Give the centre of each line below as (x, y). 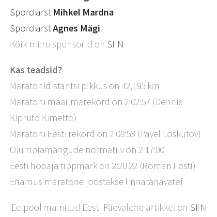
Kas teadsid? (36, 70)
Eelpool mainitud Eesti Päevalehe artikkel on (100, 207)
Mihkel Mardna (83, 12)
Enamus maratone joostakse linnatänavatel (96, 181)
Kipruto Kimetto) (43, 117)
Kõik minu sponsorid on (58, 44)
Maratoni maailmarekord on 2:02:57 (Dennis (96, 101)
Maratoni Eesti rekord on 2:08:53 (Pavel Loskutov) (105, 133)
